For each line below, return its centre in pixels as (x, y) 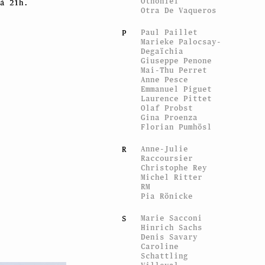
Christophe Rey (174, 167)
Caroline (160, 246)
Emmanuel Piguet (177, 89)
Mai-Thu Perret (174, 70)
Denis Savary (169, 237)
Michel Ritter (172, 177)
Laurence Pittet (177, 98)
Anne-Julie (165, 148)
